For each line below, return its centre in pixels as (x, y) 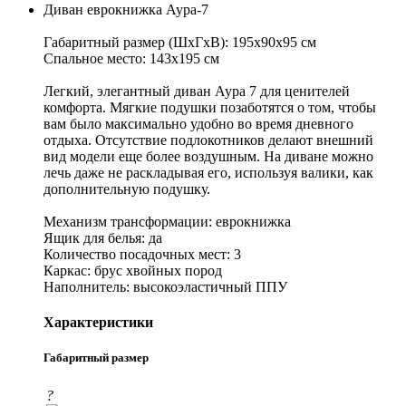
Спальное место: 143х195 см (131, 58)
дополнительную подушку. (127, 188)
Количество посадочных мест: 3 (142, 254)
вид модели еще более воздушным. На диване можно (208, 156)
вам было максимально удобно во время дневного (198, 123)
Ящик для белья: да (103, 237)
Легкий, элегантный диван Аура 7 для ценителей (197, 91)
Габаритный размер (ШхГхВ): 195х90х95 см (180, 42)
